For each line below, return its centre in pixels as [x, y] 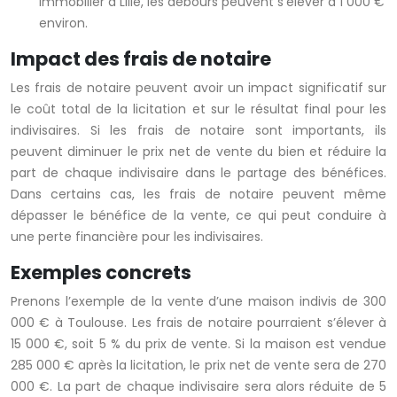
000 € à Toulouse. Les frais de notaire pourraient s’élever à [198, 323]
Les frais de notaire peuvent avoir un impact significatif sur [198, 88]
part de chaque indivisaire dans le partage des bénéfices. [198, 173]
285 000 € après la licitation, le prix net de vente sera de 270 [198, 366]
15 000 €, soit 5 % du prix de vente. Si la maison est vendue [198, 344]
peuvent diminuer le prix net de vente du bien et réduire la [198, 152]
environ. [63, 23]
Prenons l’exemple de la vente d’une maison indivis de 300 [198, 302]
